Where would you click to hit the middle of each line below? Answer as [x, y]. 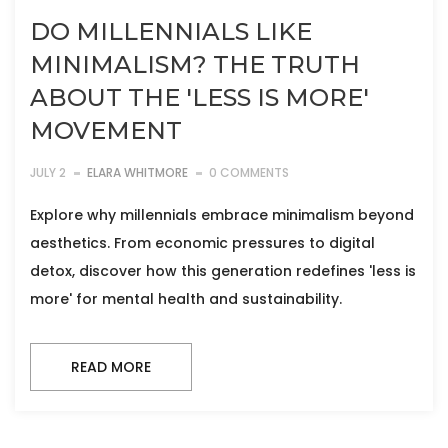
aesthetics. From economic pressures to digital [202, 243]
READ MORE [111, 367]
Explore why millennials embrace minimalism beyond [222, 215]
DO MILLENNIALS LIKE [171, 32]
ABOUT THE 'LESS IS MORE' [199, 98]
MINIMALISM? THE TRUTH [195, 65]
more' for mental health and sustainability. [186, 299]
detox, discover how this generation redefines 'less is [223, 271]
